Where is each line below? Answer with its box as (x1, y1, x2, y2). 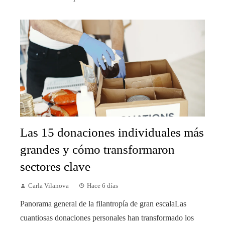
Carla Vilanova (28, 182, 69, 189)
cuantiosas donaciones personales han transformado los (20, 213, 194, 222)
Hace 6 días (87, 182, 118, 189)
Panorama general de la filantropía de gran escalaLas (20, 199, 186, 208)
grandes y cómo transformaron (20, 142, 175, 156)
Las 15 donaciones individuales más (20, 125, 204, 139)
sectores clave (20, 159, 90, 173)
